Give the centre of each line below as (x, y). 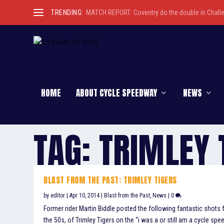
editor (58, 196)
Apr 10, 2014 (85, 196)
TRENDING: (67, 12)
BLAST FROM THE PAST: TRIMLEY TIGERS (110, 180)
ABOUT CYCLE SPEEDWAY (117, 93)
